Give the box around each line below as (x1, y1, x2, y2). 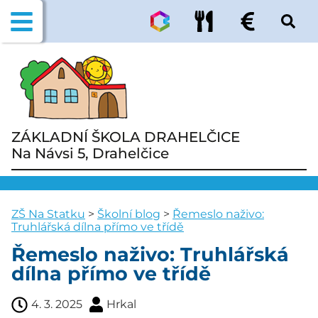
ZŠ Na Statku (11, 207, 85, 221)
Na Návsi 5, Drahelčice (11, 145, 169, 162)
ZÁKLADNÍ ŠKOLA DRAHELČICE (11, 128, 240, 146)
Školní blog (97, 207, 160, 221)
